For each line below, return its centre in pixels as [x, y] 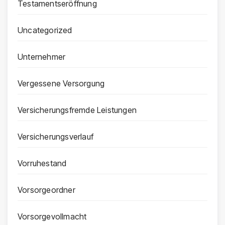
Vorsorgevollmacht [52, 217]
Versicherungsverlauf [55, 137]
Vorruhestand [42, 163]
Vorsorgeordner [46, 190]
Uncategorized [45, 30]
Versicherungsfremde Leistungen [77, 110]
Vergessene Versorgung [61, 84]
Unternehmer [42, 57]
